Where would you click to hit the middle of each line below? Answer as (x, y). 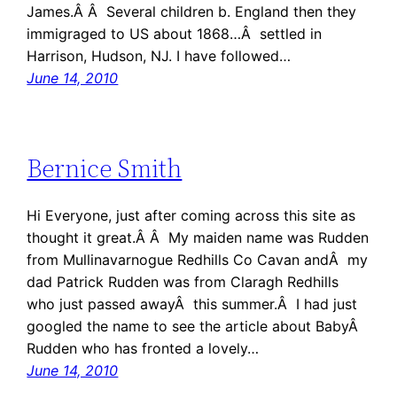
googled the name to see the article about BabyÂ (195, 326)
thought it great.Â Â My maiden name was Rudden (198, 237)
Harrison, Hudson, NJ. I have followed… (159, 56)
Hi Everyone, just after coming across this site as (191, 215)
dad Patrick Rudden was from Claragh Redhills (183, 281)
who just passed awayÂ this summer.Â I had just (192, 304)
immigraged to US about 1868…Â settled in (175, 34)
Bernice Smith (105, 169)
